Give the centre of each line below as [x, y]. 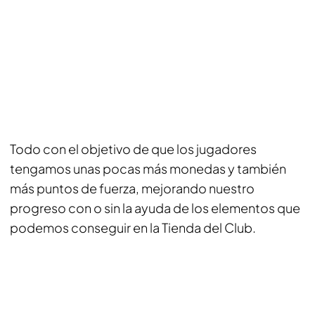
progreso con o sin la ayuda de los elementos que [155, 207]
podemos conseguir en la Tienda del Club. [133, 227]
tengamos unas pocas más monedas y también [148, 168]
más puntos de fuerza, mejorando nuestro [132, 188]
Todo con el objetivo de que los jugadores [133, 148]
